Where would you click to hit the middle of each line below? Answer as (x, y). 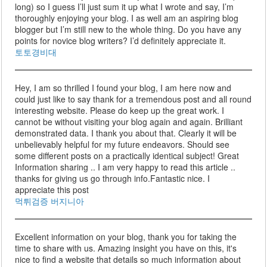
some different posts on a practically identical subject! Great (127, 156)
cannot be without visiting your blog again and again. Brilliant (129, 122)
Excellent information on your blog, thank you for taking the (126, 237)
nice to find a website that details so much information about (128, 260)
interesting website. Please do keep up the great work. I (120, 111)
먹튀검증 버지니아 (50, 201)
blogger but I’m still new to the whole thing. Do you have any (128, 30)
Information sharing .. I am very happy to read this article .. (125, 167)
